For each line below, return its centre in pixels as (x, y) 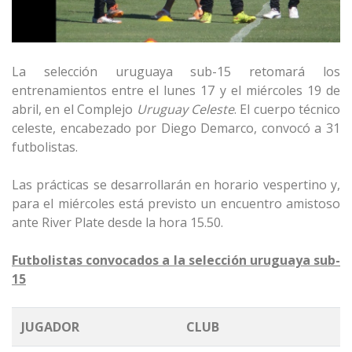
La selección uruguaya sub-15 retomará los (176, 71)
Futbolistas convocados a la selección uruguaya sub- (176, 260)
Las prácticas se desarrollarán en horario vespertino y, (176, 184)
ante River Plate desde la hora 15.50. (117, 222)
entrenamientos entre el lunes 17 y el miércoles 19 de (176, 90)
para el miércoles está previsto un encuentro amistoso (176, 203)
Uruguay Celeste (185, 109)
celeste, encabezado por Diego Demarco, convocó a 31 (176, 128)
